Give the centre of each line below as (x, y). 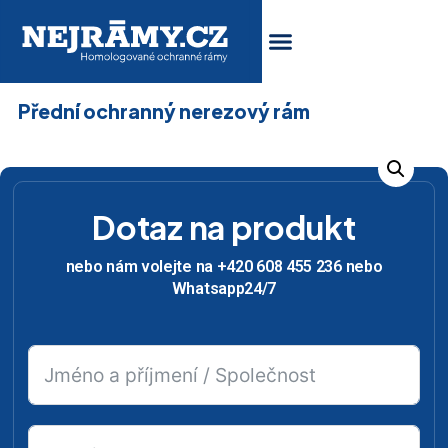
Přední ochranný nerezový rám (163, 110)
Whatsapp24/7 (224, 289)
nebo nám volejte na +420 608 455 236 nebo (224, 267)
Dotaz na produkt (224, 227)
